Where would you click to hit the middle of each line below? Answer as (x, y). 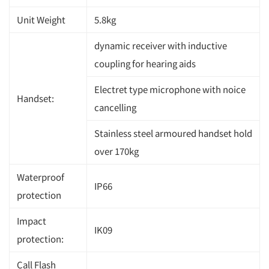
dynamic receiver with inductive (161, 45)
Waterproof (41, 177)
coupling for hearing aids (145, 63)
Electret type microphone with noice (170, 89)
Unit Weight (41, 19)
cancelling (115, 107)
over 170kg (116, 151)
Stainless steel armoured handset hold (173, 133)
